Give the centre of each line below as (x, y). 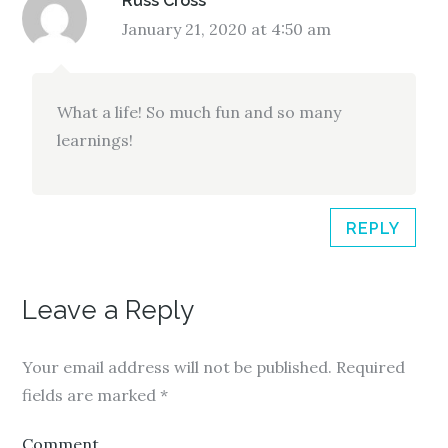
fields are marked (91, 394)
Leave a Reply (108, 309)
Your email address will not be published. (177, 366)
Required (369, 366)
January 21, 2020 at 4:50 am (227, 28)
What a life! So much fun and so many (199, 111)
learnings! (95, 139)
